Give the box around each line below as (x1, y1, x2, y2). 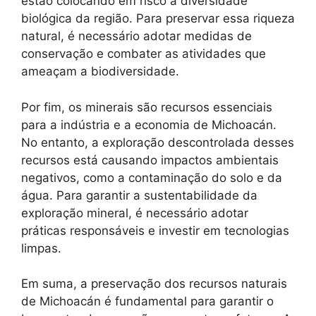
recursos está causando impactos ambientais (21, 152, 279, 167)
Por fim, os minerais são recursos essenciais (21, 99, 272, 114)
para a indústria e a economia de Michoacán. (21, 117, 276, 132)
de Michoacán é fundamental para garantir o (21, 294, 274, 308)
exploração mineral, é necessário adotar (21, 205, 248, 220)
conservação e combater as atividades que (21, 47, 266, 61)
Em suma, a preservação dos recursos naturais (21, 276, 287, 291)
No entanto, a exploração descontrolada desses (21, 135, 294, 150)
